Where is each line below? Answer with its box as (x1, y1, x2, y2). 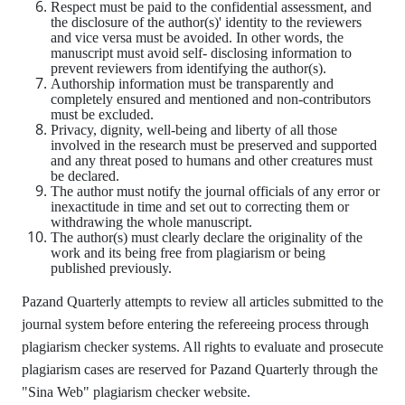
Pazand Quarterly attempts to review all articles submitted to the (22, 294, 383, 309)
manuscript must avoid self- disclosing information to (51, 45, 352, 61)
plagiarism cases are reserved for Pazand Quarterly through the (22, 362, 378, 377)
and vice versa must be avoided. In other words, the (51, 30, 344, 45)
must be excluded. (51, 107, 154, 122)
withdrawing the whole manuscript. (51, 214, 252, 230)
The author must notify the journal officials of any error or (51, 184, 380, 199)
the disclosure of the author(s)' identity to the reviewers (51, 14, 362, 30)
